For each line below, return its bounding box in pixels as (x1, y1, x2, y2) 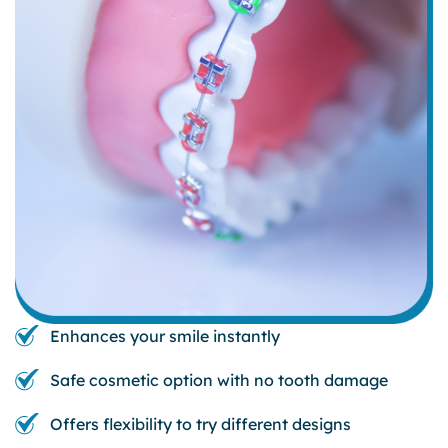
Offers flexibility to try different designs (50, 414, 351, 435)
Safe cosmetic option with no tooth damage (50, 370, 388, 391)
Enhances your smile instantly (50, 326, 280, 347)
